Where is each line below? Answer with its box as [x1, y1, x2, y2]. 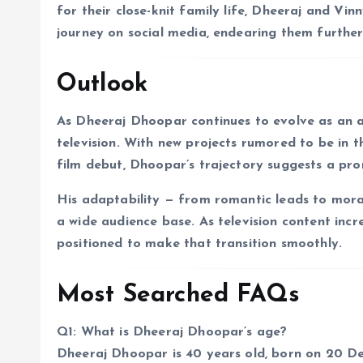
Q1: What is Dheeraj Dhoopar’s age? [57, 326, 288, 340]
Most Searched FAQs [57, 283, 300, 309]
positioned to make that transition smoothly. [57, 237, 343, 251]
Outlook [57, 72, 148, 98]
